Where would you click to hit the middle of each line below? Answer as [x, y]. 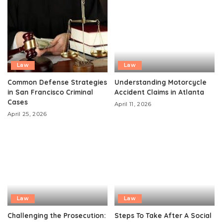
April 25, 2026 [27, 114]
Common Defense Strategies [57, 82]
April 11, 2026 [133, 104]
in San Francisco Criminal [50, 92]
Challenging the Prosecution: [57, 215]
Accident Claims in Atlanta [159, 92]
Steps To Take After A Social [163, 215]
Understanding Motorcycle [161, 82]
